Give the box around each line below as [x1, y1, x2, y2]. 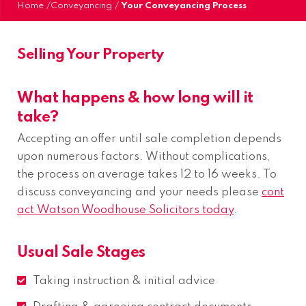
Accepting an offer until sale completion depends [17, 133, 281, 145]
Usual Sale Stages [17, 245, 145, 261]
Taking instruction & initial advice [33, 275, 215, 288]
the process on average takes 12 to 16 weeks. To [17, 169, 277, 181]
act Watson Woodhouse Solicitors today [17, 204, 234, 217]
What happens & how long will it [17, 91, 253, 107]
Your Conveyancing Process [121, 1, 247, 10]
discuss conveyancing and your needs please [17, 186, 262, 199]
